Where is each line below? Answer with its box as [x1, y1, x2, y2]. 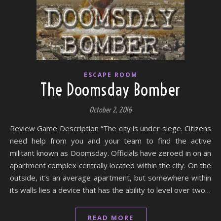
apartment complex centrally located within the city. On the [10, 160, 211, 170]
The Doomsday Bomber [40, 79, 181, 100]
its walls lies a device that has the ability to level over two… [10, 185, 211, 195]
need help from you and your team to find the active [10, 136, 211, 146]
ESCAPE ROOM [83, 71, 138, 79]
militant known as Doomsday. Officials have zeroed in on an [10, 148, 211, 158]
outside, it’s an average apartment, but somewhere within [10, 173, 211, 183]
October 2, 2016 [89, 105, 132, 114]
